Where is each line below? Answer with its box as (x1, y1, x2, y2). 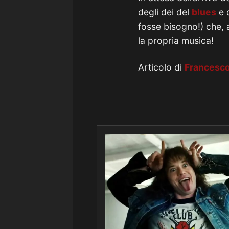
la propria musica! (138, 35, 214, 46)
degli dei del (138, 7, 192, 17)
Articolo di (138, 62, 185, 73)
